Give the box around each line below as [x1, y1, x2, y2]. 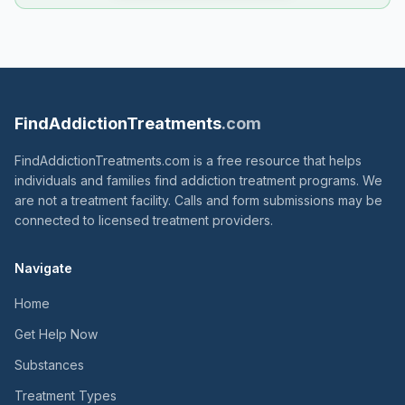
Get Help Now [14, 326, 98, 342]
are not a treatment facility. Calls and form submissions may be [14, 193, 382, 208]
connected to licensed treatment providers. [14, 212, 273, 228]
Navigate [14, 260, 72, 276]
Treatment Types [14, 388, 117, 403]
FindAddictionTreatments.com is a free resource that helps [14, 153, 362, 168]
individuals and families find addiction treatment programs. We [14, 173, 382, 188]
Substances [14, 357, 84, 372]
